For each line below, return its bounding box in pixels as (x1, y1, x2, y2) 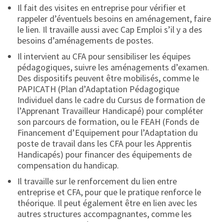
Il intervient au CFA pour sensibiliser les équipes (17, 51, 191, 62)
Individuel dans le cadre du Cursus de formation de (17, 94, 205, 106)
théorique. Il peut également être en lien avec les (17, 197, 197, 209)
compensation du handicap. (17, 160, 119, 171)
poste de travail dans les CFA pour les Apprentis (17, 138, 192, 149)
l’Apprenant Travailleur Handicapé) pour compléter (17, 105, 203, 116)
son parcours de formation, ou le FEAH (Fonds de (17, 116, 199, 127)
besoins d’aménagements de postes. (17, 35, 154, 46)
